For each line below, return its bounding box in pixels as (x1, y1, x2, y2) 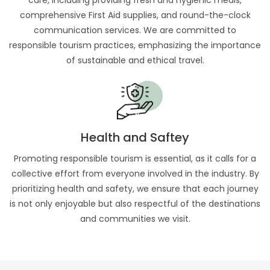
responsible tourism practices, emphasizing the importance (9, 39, 261, 51)
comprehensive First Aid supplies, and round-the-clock (19, 9, 251, 21)
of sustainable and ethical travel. (66, 54, 204, 66)
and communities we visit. (80, 213, 190, 225)
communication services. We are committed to (34, 24, 236, 36)
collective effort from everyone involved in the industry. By (11, 168, 259, 180)
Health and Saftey (81, 129, 189, 146)
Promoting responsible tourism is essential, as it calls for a (14, 152, 256, 165)
